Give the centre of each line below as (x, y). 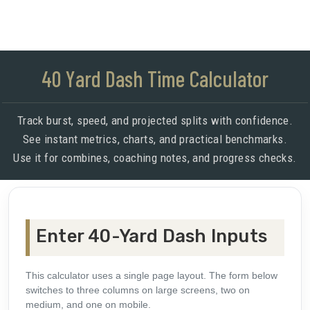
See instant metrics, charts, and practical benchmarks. (155, 139)
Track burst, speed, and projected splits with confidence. (155, 121)
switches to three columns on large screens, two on (138, 290)
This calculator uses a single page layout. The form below (152, 276)
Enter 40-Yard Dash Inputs (152, 236)
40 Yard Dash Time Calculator (155, 79)
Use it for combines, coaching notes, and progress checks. (155, 158)
